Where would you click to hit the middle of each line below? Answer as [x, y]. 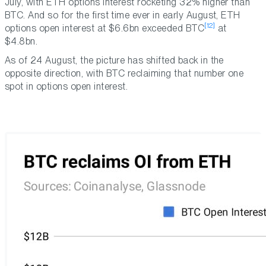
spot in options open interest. [66, 87]
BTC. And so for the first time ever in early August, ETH [123, 15]
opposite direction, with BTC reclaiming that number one [124, 74]
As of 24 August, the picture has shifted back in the [114, 61]
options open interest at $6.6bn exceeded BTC [105, 28]
